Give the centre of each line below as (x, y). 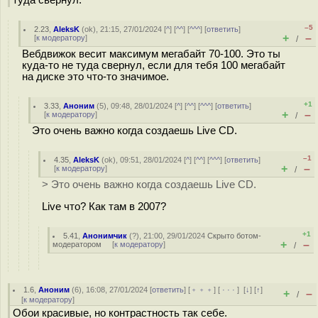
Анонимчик (105, 236)
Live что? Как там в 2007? (104, 206)
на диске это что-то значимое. (95, 77)
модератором (77, 244)
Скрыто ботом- (235, 236)
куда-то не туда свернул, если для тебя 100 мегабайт (154, 65)
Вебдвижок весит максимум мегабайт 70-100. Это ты (151, 54)
